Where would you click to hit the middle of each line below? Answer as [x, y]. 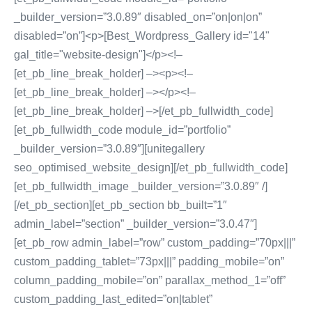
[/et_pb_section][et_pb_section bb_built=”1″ [120, 205]
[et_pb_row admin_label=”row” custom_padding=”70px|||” [155, 243]
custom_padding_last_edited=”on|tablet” [113, 299]
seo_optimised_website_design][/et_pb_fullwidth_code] [151, 167]
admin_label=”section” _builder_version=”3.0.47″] [135, 224]
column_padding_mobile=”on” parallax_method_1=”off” [150, 280]
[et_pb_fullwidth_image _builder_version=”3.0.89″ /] [141, 186]
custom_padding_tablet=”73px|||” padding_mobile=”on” [149, 262]
